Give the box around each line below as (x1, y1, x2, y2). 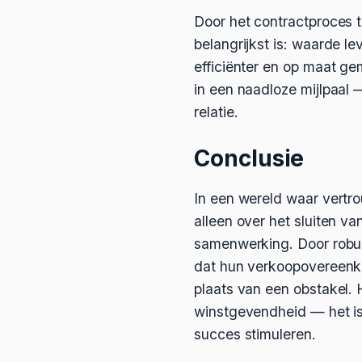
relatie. (194, 103, 238, 120)
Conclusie (194, 145, 305, 172)
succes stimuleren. (194, 326, 316, 343)
